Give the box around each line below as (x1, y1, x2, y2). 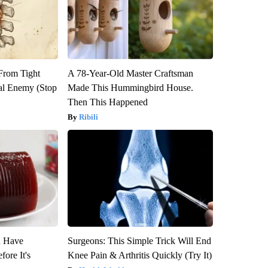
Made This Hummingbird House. (67, 82, 193, 93)
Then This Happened (67, 96, 148, 107)
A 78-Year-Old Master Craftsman (67, 68, 193, 78)
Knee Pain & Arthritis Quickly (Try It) (67, 249, 212, 260)
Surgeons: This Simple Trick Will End (67, 235, 211, 246)
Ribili (78, 112, 98, 121)
